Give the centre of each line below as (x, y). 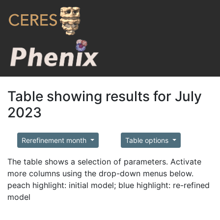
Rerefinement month (55, 140)
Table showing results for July (105, 96)
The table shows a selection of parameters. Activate (104, 162)
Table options (148, 140)
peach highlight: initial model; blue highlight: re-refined (109, 185)
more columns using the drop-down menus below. (100, 173)
